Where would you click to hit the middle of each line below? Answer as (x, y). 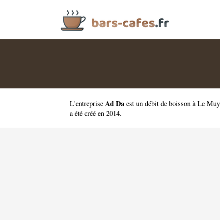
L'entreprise (87, 103)
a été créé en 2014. (96, 113)
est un (135, 103)
